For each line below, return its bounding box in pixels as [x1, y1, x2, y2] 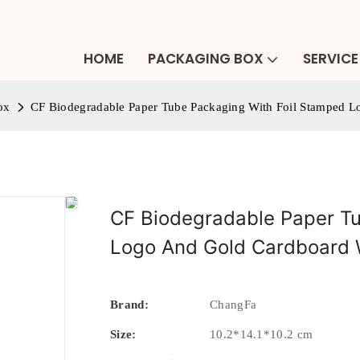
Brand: [110, 297, 149, 311]
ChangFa [210, 297, 257, 311]
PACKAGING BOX [148, 49, 264, 68]
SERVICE [303, 49, 358, 68]
